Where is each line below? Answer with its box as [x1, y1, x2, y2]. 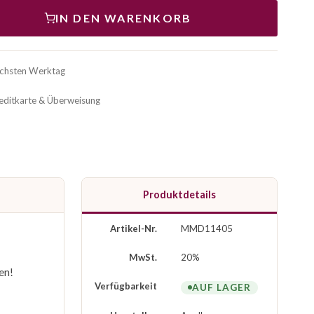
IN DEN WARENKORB [55, 11, 192, 25]
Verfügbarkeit [95, 280, 157, 292]
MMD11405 [181, 223, 233, 235]
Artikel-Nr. [110, 223, 157, 235]
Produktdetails [143, 189, 216, 201]
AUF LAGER [192, 281, 251, 293]
